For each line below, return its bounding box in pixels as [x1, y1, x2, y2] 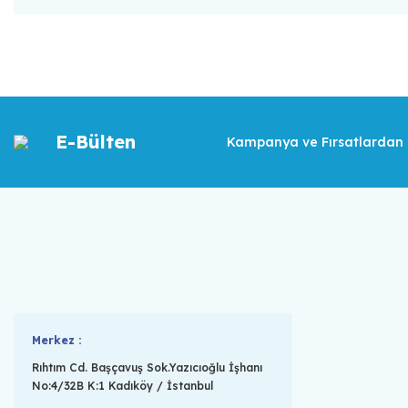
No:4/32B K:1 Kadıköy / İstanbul [32, 379, 213, 393]
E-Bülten [56, 130, 136, 153]
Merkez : [32, 333, 81, 347]
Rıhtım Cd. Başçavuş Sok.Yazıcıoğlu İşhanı [32, 361, 262, 374]
